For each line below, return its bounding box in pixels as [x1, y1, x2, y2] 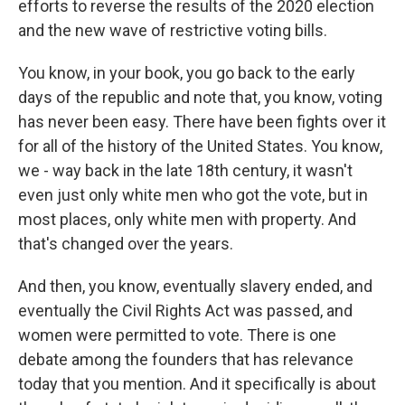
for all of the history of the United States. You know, [18, 137, 382, 155]
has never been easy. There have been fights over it [18, 112, 386, 131]
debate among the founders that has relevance [18, 350, 353, 369]
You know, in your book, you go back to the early [18, 63, 355, 82]
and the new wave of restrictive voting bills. [18, 21, 327, 40]
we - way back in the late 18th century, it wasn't [18, 161, 353, 180]
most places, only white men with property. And [18, 210, 356, 229]
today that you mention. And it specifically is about [18, 374, 376, 393]
